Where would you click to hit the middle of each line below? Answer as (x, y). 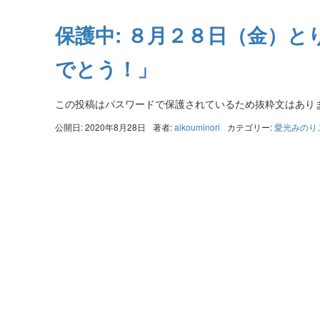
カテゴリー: (250, 127)
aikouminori (197, 127)
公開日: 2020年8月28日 (100, 127)
